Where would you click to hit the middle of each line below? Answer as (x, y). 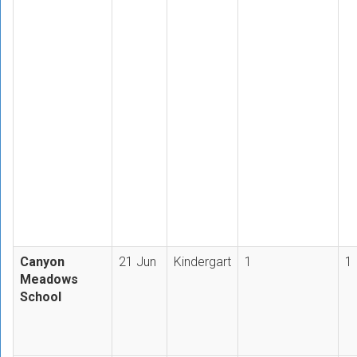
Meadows (49, 279)
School (41, 296)
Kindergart (202, 261)
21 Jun (137, 261)
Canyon (42, 261)
